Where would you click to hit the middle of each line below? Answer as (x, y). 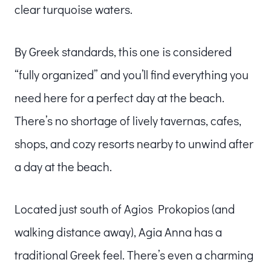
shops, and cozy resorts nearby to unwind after (134, 143)
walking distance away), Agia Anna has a (118, 231)
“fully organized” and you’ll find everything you (132, 74)
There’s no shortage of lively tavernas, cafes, (128, 120)
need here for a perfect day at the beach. (119, 97)
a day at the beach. (63, 166)
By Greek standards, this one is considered (123, 51)
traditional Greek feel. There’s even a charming (134, 254)
